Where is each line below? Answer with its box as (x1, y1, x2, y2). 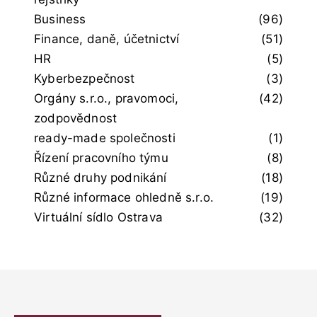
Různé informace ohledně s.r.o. (34, 190, 214, 204)
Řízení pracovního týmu (34, 150, 168, 165)
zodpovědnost (34, 110, 117, 125)
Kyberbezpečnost (34, 71, 135, 86)
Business (34, 11, 86, 26)
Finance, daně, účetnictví (34, 31, 180, 46)
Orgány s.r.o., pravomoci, (34, 91, 179, 105)
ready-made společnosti (34, 130, 175, 145)
